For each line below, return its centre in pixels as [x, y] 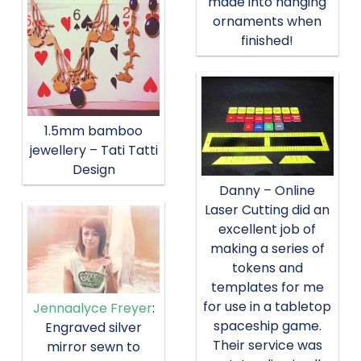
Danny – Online [268, 191]
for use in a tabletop [268, 307]
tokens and [267, 268]
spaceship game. [267, 326]
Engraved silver [94, 327]
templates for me [267, 288]
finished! [268, 41]
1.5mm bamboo [94, 131]
